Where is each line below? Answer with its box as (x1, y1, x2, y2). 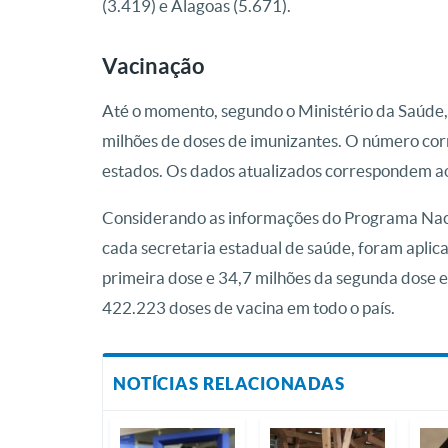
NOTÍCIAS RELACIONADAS (113, 374, 345, 394)
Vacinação (102, 53, 205, 79)
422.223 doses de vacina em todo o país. (102, 298, 395, 318)
